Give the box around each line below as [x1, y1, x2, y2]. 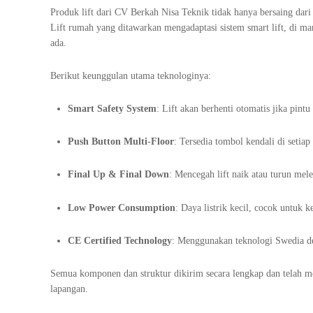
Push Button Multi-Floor [68, 136, 174, 147]
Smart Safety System [68, 103, 156, 114]
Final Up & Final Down [68, 169, 169, 180]
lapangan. [50, 283, 88, 294]
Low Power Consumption [68, 202, 175, 213]
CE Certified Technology [68, 235, 172, 246]
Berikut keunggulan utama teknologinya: [50, 70, 211, 81]
